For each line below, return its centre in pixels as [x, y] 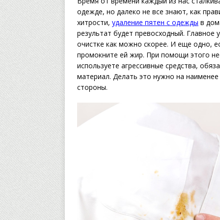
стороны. [93, 87]
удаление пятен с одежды [155, 23]
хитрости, [95, 23]
